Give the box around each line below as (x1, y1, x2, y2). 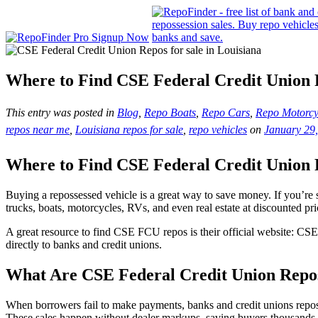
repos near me (6, 123, 70, 136)
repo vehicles (189, 123, 247, 136)
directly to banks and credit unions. (6, 238, 162, 251)
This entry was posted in (6, 106, 117, 119)
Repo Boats (144, 106, 196, 119)
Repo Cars (202, 106, 250, 119)
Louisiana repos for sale (75, 123, 183, 136)
